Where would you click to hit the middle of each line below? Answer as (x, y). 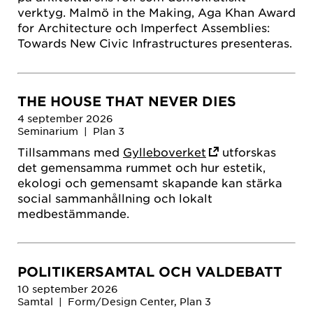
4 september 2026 (65, 118)
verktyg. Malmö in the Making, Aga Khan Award (156, 12)
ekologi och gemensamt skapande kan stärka (150, 182)
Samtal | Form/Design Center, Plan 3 (114, 301)
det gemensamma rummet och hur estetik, (141, 167)
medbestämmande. (73, 213)
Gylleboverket (165, 151)
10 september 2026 (69, 289)
